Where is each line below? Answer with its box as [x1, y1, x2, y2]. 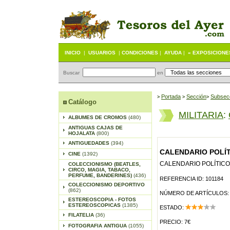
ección [190, 93, 206, 100]
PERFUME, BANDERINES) [68, 172, 133, 178]
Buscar [59, 70, 83, 75]
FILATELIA [68, 212, 95, 218]
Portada [161, 93, 181, 100]
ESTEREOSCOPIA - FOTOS [68, 197, 136, 202]
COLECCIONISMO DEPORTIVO [68, 182, 145, 187]
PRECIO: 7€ [160, 219, 190, 225]
